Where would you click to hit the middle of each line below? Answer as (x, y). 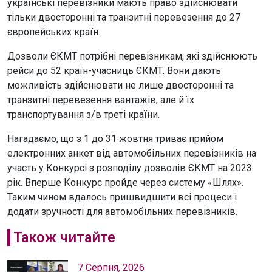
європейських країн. (54, 32)
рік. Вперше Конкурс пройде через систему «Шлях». (125, 182)
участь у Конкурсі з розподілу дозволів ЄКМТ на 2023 (130, 168)
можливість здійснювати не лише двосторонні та (121, 85)
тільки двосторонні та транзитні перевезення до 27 (124, 17)
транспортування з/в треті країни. (83, 114)
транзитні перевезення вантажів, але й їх (101, 100)
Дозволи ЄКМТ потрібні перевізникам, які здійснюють (132, 56)
